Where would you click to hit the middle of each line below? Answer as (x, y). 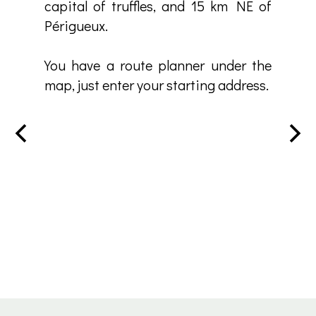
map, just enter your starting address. (157, 85)
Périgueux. (76, 25)
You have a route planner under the (158, 65)
